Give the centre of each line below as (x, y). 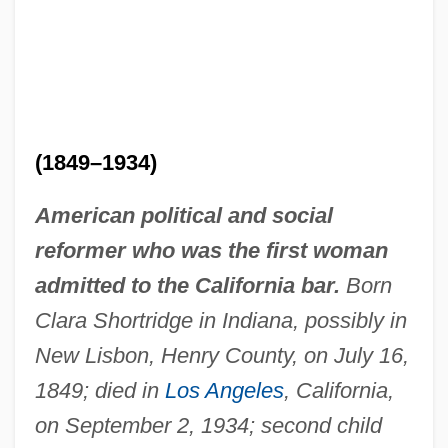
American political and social (183, 215)
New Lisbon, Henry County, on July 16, (221, 355)
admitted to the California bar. (187, 285)
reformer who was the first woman (211, 250)
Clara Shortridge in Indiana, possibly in (220, 320)
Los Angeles (224, 390)
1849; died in (99, 390)
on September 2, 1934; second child (208, 425)
